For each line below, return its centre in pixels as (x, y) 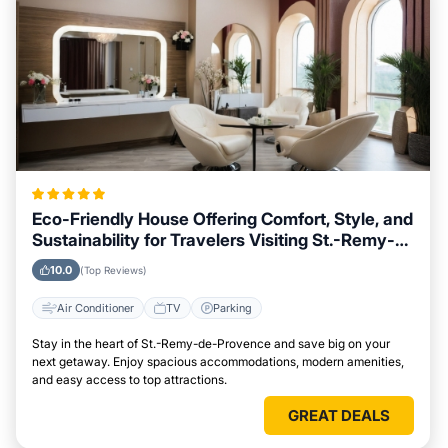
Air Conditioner (95, 307)
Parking (232, 307)
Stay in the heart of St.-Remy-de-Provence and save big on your (211, 343)
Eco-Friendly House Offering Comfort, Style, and (222, 219)
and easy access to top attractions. (129, 379)
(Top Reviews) (113, 270)
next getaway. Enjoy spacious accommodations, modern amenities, (218, 361)
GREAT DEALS (339, 415)
